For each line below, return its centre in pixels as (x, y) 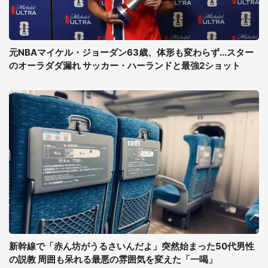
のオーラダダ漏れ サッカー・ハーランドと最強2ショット (125, 65)
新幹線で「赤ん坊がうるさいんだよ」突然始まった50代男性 (132, 246)
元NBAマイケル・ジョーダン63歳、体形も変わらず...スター (131, 52)
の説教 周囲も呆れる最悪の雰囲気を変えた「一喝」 (113, 259)
